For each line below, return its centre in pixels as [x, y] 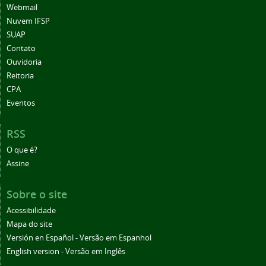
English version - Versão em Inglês [66, 251]
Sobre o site [37, 194]
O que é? [22, 150]
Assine [18, 164]
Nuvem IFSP [28, 21]
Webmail [22, 7]
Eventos [21, 103]
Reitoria [20, 76]
